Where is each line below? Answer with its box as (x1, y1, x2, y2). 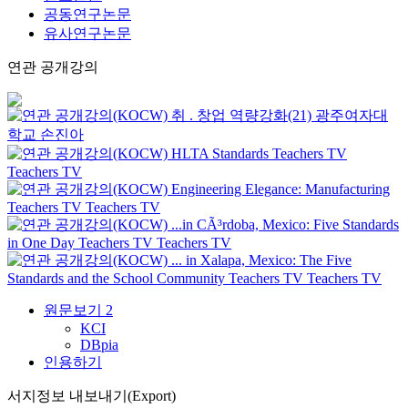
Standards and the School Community (7, 270, 225, 286)
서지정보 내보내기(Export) (7, 388, 176, 403)
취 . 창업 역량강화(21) (171, 107, 311, 123)
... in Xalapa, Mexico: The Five (171, 252, 352, 268)
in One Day (7, 235, 75, 250)
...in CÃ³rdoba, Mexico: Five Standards (171, 217, 399, 232)
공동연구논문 (44, 6, 131, 22)
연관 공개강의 (7, 59, 98, 75)
